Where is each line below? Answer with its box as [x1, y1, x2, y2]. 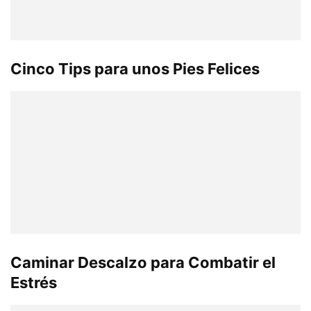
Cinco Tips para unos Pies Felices [10, 59, 260, 78]
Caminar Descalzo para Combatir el [10, 253, 276, 272]
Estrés [10, 274, 57, 292]
